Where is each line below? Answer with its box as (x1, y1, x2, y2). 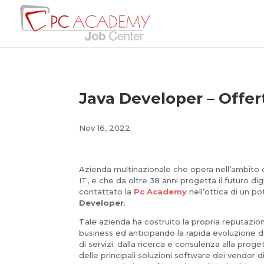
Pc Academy (134, 186, 187, 196)
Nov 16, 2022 (79, 123, 131, 133)
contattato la (79, 186, 134, 196)
